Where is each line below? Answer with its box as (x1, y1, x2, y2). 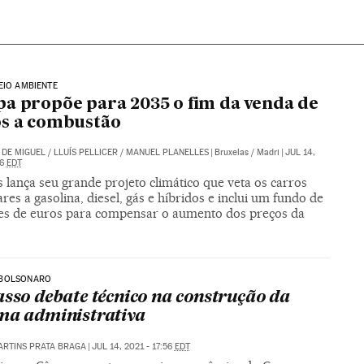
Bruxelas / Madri (214, 147, 279, 158)
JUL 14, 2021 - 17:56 (91, 341, 175, 353)
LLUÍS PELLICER (53, 147, 118, 158)
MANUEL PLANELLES (125, 147, 209, 158)
